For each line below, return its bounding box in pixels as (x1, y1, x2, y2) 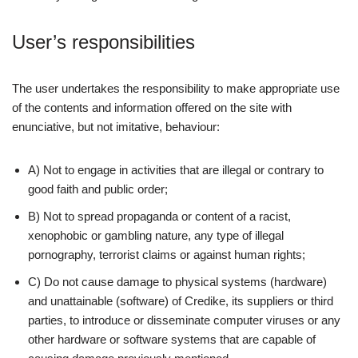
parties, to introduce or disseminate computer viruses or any (28, 313, 340, 327)
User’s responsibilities (12, 31, 195, 53)
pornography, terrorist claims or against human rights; (28, 248, 305, 261)
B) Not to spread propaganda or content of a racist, (28, 209, 291, 223)
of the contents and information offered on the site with (12, 101, 292, 114)
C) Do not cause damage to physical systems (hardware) (28, 275, 327, 288)
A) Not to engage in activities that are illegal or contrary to (28, 163, 324, 177)
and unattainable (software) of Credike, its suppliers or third (28, 294, 333, 308)
